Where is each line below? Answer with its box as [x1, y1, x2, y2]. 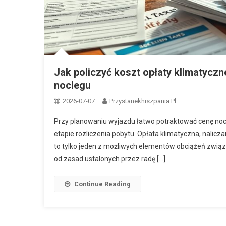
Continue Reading [74, 180, 131, 188]
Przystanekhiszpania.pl [109, 97, 176, 105]
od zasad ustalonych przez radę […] [54, 154, 165, 163]
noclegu [54, 79, 91, 91]
